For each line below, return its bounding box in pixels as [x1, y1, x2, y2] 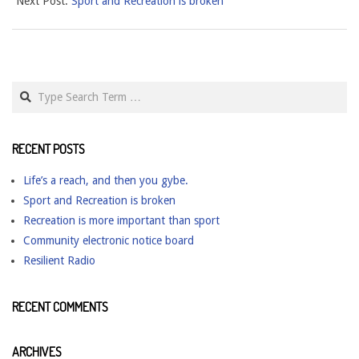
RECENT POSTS [12, 140, 85, 157]
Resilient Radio [23, 253, 95, 267]
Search [11, 81, 49, 95]
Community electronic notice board [23, 233, 194, 247]
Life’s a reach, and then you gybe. [23, 173, 188, 187]
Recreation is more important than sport [23, 213, 220, 227]
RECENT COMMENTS [12, 298, 108, 315]
